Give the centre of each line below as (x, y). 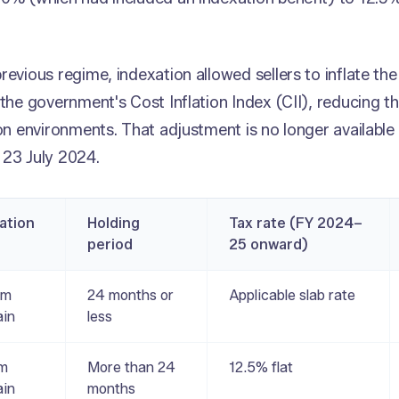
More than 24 (131, 368)
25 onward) (269, 245)
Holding (114, 224)
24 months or (130, 296)
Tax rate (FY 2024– (296, 224)
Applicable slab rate (292, 296)
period (110, 245)
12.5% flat (261, 368)
